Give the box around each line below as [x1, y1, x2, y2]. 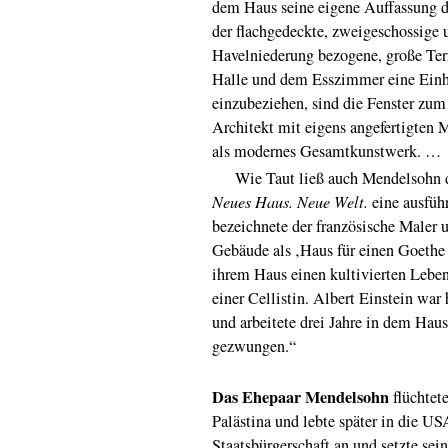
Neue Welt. [297, 190, 368, 212]
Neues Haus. [212, 190, 293, 212]
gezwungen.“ [212, 334, 296, 357]
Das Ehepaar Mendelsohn [212, 384, 389, 409]
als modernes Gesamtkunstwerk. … [212, 139, 441, 162]
